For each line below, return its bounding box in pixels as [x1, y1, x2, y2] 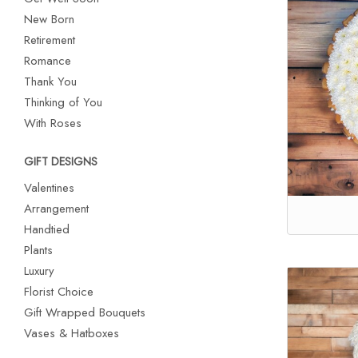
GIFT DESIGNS [24, 153, 97, 169]
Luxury [24, 262, 54, 280]
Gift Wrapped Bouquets [24, 304, 145, 321]
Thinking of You [24, 93, 102, 111]
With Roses [24, 114, 82, 132]
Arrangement [24, 200, 89, 217]
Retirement [24, 31, 75, 49]
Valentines [24, 179, 74, 197]
